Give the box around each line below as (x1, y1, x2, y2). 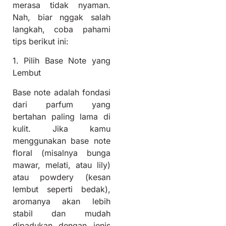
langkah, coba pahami (13, 24, 110, 34)
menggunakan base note (13, 135, 110, 146)
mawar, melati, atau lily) (13, 159, 110, 170)
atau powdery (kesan (13, 172, 110, 182)
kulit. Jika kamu (13, 123, 110, 134)
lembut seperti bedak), (13, 184, 110, 194)
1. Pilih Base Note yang (13, 55, 110, 66)
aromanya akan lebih (13, 196, 110, 206)
